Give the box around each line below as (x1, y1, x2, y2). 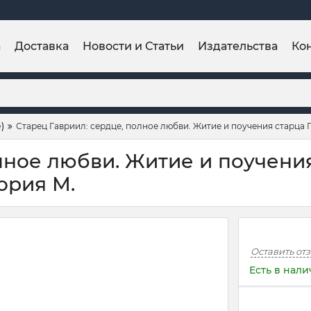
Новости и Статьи (83, 39, 184, 53)
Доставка (15, 39, 69, 53)
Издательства (198, 39, 278, 53)
